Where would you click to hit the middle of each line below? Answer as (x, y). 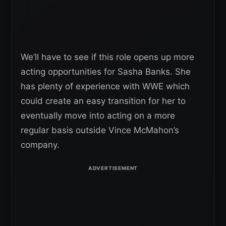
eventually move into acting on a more (98, 115)
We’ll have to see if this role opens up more (107, 57)
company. (40, 145)
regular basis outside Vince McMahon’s (100, 130)
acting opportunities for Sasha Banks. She (106, 71)
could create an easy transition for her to (103, 101)
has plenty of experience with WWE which (105, 86)
